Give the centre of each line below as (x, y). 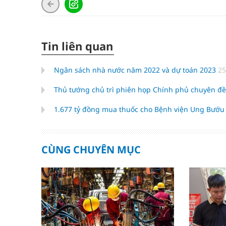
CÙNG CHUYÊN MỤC (91, 150)
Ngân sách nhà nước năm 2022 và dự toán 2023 (136, 70)
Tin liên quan (77, 46)
